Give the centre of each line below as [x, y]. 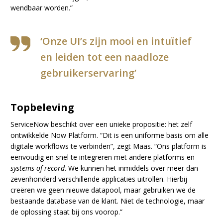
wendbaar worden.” [42, 8]
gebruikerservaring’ [89, 73]
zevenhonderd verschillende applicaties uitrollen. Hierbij [99, 179]
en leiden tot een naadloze [105, 57]
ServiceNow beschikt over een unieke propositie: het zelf [102, 124]
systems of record [38, 168]
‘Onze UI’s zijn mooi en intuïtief [116, 41]
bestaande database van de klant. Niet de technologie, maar [108, 201]
